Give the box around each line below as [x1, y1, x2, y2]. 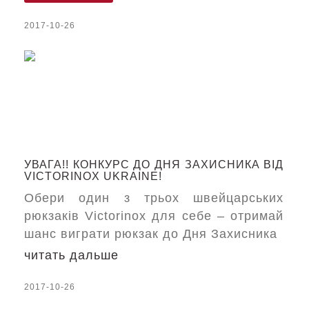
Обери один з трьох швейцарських [24, 191, 284, 205]
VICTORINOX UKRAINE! [24, 170, 162, 182]
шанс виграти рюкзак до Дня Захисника [24, 227, 277, 241]
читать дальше [24, 248, 119, 262]
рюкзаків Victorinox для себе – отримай [24, 209, 284, 223]
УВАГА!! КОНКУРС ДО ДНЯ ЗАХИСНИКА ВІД [24, 159, 284, 170]
